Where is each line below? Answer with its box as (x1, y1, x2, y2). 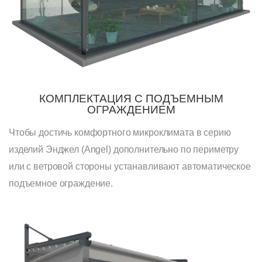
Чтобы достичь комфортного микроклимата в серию (9, 127, 231, 137)
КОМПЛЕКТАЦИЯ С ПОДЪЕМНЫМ (39, 92, 223, 105)
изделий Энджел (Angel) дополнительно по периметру (9, 144, 239, 154)
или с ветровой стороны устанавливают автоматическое (9, 161, 251, 171)
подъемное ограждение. (9, 178, 113, 188)
